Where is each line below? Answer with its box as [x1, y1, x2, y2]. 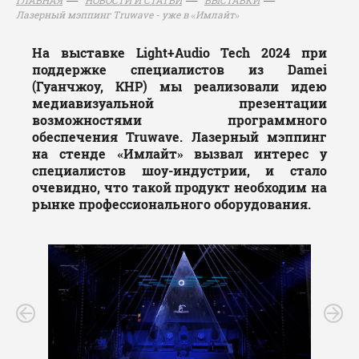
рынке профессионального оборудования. [32, 196, 311, 213]
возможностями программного [32, 111, 327, 129]
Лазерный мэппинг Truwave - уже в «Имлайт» [16, 8, 240, 22]
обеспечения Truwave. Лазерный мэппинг [32, 128, 327, 146]
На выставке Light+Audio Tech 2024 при [32, 44, 327, 62]
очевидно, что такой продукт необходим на [32, 179, 327, 196]
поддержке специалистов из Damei [32, 61, 327, 79]
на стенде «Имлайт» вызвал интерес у [32, 145, 327, 163]
